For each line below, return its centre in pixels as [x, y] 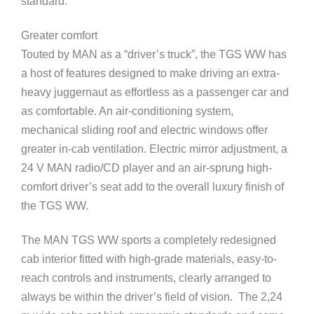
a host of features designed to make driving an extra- [150, 73]
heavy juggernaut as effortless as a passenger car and [155, 92]
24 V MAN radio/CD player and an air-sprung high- [146, 168]
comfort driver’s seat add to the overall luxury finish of [152, 187]
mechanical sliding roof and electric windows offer [144, 130]
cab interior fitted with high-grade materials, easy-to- [149, 259]
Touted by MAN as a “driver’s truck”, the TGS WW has [154, 54]
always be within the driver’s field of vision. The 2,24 [152, 297]
